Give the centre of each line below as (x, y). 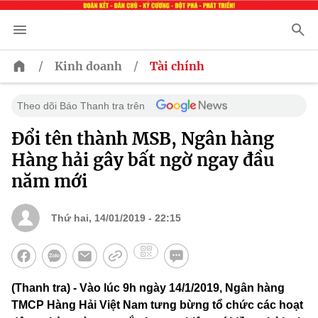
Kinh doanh (88, 66)
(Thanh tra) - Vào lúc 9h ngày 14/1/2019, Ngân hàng (148, 288)
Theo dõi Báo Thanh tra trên (81, 106)
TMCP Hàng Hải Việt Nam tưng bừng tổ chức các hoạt (157, 305)
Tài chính (177, 66)
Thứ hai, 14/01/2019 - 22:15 (116, 218)
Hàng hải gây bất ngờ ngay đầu (143, 160)
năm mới (49, 182)
